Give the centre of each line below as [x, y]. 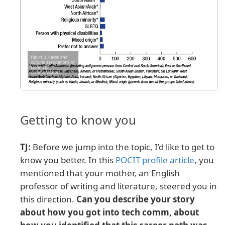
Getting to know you [78, 120]
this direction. [48, 199]
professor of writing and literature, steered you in [119, 186]
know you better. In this [68, 160]
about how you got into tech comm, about [109, 212]
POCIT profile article [155, 160]
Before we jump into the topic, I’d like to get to [123, 147]
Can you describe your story [136, 199]
